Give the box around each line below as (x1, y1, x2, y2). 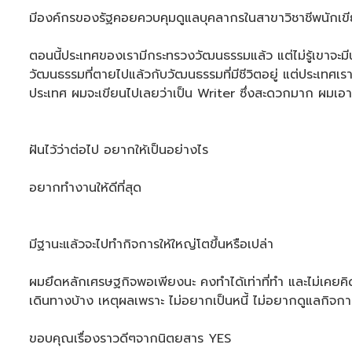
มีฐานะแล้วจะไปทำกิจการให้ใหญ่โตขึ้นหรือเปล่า (29, 235, 273, 254)
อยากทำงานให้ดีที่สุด (29, 178, 141, 197)
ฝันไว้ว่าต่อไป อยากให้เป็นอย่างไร (29, 141, 208, 159)
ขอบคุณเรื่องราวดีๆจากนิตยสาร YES (29, 329, 231, 348)
